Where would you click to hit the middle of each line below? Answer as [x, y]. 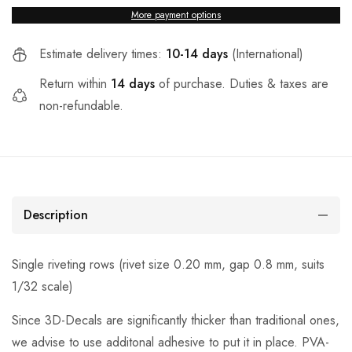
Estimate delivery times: [103, 54]
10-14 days [197, 54]
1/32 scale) [42, 287]
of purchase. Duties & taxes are [242, 84]
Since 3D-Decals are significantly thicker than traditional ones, [176, 321]
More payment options [176, 15]
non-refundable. [81, 106]
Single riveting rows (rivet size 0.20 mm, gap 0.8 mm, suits [168, 265]
